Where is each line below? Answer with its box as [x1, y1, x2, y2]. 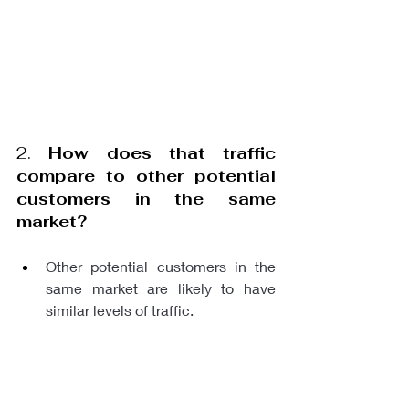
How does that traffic [48, 142, 276, 163]
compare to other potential [16, 165, 276, 186]
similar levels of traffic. [46, 301, 194, 319]
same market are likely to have [46, 279, 276, 297]
